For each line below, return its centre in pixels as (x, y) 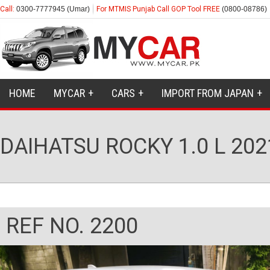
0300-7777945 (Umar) (52, 9)
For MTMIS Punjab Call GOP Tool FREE (159, 9)
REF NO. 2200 (72, 226)
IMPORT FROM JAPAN (208, 93)
